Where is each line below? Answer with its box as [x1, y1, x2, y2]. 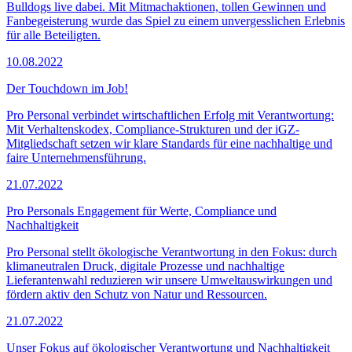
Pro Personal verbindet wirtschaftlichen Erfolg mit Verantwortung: [6, 108, 334, 122]
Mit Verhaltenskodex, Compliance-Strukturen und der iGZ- [6, 122, 299, 136]
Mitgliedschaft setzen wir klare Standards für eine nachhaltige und [6, 136, 332, 150]
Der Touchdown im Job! [6, 81, 128, 95]
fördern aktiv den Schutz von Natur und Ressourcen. [6, 287, 267, 301]
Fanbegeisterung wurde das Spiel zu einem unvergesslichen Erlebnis [6, 13, 345, 27]
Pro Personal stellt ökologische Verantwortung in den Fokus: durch [6, 244, 337, 258]
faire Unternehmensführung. [6, 150, 146, 164]
